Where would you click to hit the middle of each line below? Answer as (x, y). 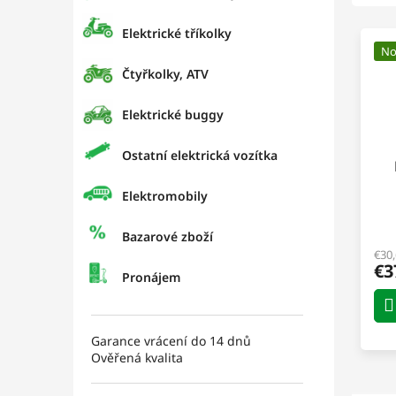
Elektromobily (165, 196)
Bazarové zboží (168, 236)
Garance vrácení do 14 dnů (171, 341)
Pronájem (152, 277)
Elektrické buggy (173, 114)
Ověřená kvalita (137, 358)
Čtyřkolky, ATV (165, 74)
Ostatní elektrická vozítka (200, 155)
